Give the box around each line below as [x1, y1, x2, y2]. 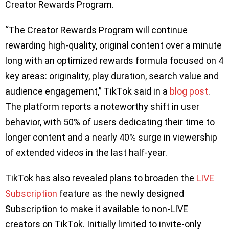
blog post [170, 86, 208, 97]
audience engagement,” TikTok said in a [5, 86, 170, 97]
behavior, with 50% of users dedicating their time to [5, 117, 215, 128]
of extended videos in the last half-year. [5, 147, 167, 158]
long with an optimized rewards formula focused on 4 [5, 55, 223, 66]
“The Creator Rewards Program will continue [5, 25, 188, 36]
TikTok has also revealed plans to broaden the [5, 173, 196, 184]
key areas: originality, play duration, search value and [5, 71, 219, 82]
